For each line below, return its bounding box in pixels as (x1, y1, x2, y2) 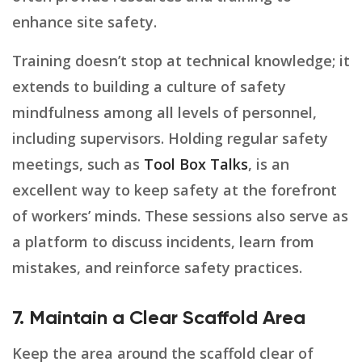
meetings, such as (12, 154, 144, 175)
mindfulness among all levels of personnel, (12, 103, 317, 123)
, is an (248, 154, 289, 175)
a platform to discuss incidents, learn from (12, 232, 314, 252)
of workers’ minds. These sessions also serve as (12, 206, 348, 226)
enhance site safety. (12, 12, 157, 32)
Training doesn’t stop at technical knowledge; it (12, 51, 350, 71)
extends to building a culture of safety (12, 77, 286, 97)
